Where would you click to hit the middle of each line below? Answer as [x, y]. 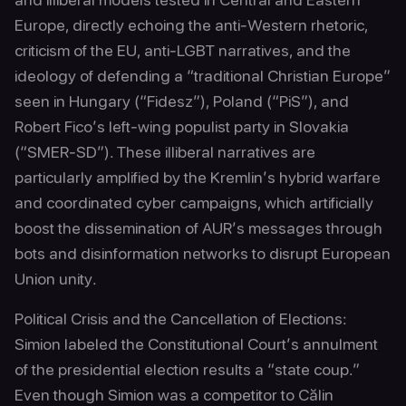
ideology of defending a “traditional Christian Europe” [203, 76]
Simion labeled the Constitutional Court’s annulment [196, 344]
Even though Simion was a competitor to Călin [174, 395]
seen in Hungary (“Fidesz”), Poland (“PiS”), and [182, 101]
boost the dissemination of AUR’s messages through [198, 228]
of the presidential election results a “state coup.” [187, 369]
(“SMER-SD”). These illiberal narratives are [165, 152]
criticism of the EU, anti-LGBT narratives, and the [183, 50]
